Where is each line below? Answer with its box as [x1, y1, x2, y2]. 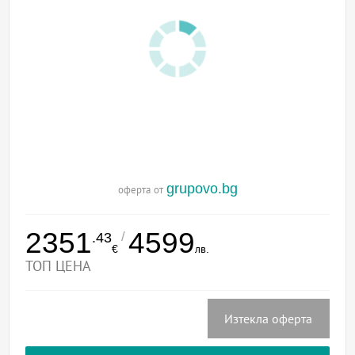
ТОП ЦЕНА [25, 258, 92, 275]
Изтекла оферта [224, 312, 313, 326]
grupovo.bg [166, 181, 238, 197]
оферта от [117, 184, 166, 197]
